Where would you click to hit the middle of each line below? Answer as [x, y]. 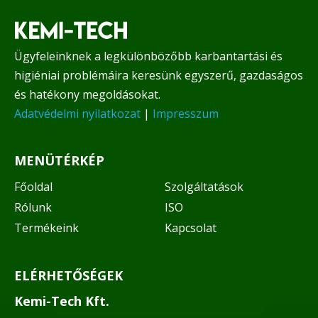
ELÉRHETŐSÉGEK [68, 276]
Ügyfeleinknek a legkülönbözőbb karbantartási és [148, 56]
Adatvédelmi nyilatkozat [77, 114]
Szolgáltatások [204, 187]
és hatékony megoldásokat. [87, 95]
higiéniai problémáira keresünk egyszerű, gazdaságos [159, 76]
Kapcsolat [191, 228]
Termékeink [46, 228]
